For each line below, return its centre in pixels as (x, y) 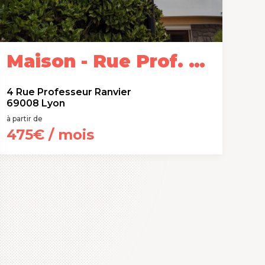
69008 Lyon (36, 103)
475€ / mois (50, 135)
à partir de (25, 119)
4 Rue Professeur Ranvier (69, 92)
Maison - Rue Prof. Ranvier (197, 61)
